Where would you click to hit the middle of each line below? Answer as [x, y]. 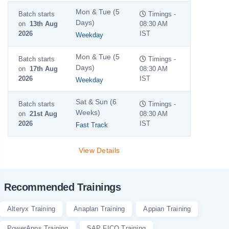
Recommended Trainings [63, 187]
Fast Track [92, 125]
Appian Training [167, 209]
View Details [99, 150]
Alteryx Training [31, 209]
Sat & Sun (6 [96, 101]
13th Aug [44, 24]
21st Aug [43, 113]
